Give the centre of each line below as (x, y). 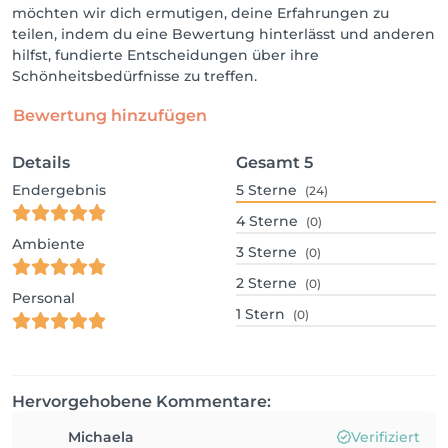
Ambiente (48, 244)
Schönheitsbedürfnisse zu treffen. (134, 76)
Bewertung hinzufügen (110, 115)
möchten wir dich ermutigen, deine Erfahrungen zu (200, 13)
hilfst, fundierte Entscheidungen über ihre (165, 55)
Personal (43, 298)
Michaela (101, 437)
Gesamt (268, 162)
